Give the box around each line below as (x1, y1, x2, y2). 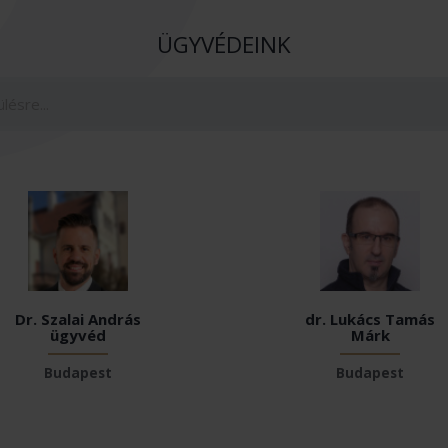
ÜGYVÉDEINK (157, 28, 291, 60)
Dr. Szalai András (14, 308, 141, 329)
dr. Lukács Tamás (305, 308, 436, 329)
